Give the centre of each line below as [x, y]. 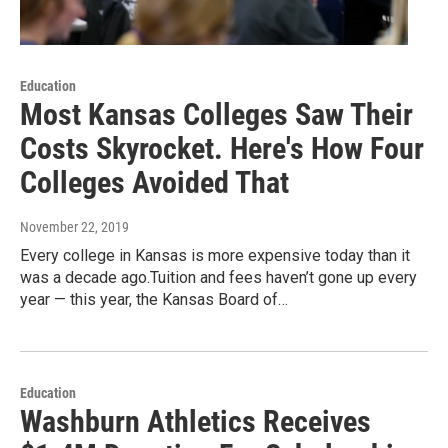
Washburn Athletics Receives [195, 422]
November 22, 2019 [74, 227]
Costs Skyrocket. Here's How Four [222, 149]
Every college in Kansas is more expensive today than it [215, 256]
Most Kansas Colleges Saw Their [216, 115]
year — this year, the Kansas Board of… [154, 300]
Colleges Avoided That [154, 183]
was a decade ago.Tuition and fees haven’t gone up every [218, 278]
